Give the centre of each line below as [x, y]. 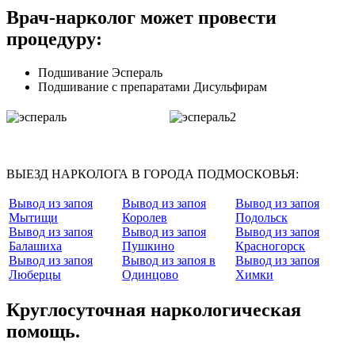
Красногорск [270, 246]
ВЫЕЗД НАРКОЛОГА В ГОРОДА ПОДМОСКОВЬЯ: [153, 174]
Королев [145, 217]
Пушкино [148, 246]
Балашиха [35, 246]
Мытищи [33, 217]
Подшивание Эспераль [100, 72]
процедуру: [54, 38]
